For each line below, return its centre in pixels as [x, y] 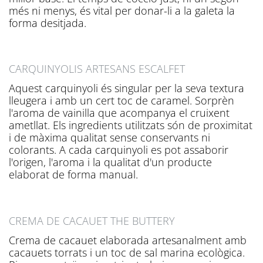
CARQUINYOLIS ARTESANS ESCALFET [97, 69]
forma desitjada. [48, 23]
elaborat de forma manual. [73, 175]
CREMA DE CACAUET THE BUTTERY [92, 220]
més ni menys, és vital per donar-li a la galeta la [122, 10]
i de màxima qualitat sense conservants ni [109, 138]
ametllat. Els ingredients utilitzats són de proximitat [131, 125]
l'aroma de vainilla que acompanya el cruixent [119, 113]
